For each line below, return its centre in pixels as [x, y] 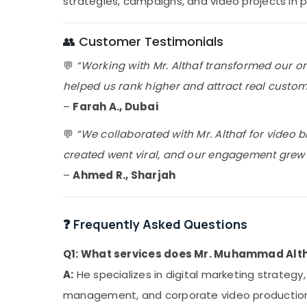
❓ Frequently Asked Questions [155, 224]
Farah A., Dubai [115, 107]
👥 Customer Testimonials [143, 42]
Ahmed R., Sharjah [124, 175]
